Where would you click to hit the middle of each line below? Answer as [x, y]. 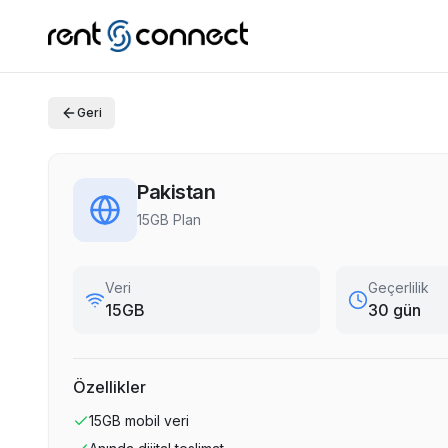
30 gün [395, 310]
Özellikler [109, 387]
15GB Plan [169, 219]
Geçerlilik [399, 287]
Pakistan [176, 192]
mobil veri [157, 420]
